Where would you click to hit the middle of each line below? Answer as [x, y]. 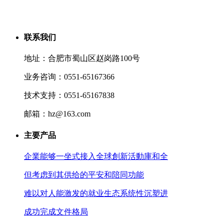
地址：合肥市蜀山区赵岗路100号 [82, 58]
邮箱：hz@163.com [57, 114]
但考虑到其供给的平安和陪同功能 [84, 174]
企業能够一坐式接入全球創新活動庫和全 [96, 156]
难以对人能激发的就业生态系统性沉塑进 [96, 193]
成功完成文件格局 [56, 211]
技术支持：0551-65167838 [69, 95]
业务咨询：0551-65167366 [69, 77]
